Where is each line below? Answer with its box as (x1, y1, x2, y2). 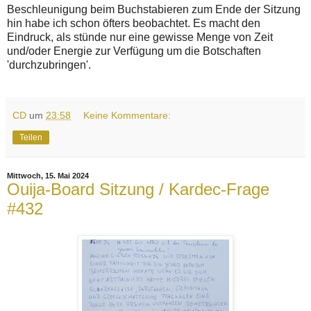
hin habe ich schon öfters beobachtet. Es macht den (7, 17, 260, 30)
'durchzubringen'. (7, 59, 91, 72)
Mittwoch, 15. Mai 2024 (7, 171, 89, 180)
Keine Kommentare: (83, 110, 171, 121)
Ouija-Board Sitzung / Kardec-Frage (7, 180, 269, 199)
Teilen (19, 133, 42, 143)
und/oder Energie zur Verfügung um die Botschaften (7, 45, 261, 58)
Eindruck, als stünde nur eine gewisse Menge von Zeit (7, 31, 273, 44)
